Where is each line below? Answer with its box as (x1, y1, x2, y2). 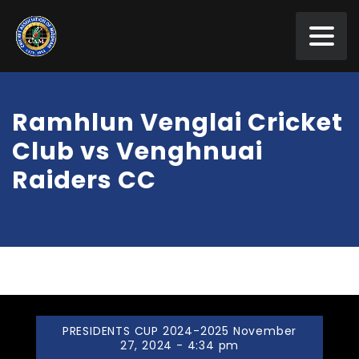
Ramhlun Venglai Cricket (12, 106, 343, 139)
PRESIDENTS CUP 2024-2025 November (62, 323, 297, 339)
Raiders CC (12, 163, 156, 197)
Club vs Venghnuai (12, 135, 263, 168)
